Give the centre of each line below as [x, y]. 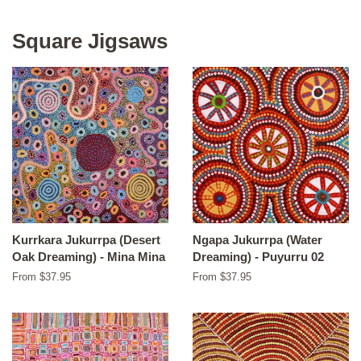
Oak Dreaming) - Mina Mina [89, 257]
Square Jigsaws [90, 41]
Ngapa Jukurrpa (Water [257, 240]
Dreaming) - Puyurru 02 [258, 257]
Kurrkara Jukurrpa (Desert [86, 240]
